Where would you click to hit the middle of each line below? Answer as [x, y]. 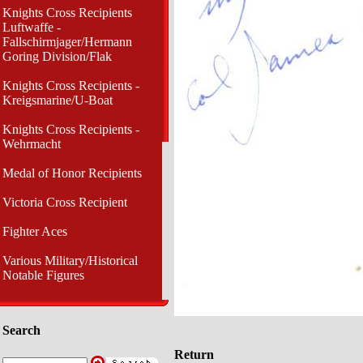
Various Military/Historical [70, 261]
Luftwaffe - [32, 27]
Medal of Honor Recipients [72, 173]
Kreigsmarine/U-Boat [58, 100]
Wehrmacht [32, 144]
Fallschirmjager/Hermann [67, 42]
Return [194, 354]
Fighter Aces [35, 231]
